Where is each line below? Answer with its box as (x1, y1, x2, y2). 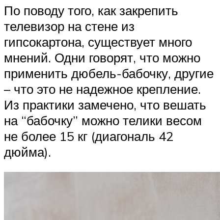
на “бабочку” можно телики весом (4, 112, 202, 128)
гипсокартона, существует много (4, 33, 192, 50)
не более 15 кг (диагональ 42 (4, 128, 173, 144)
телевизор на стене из (4, 18, 135, 34)
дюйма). (4, 143, 51, 160)
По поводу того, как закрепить (4, 2, 178, 18)
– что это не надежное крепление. (4, 81, 201, 97)
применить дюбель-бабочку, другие (4, 65, 214, 81)
